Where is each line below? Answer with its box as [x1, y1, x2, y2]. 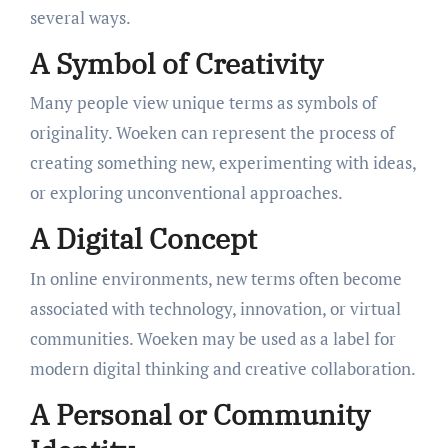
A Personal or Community [29, 395, 370, 433]
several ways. [29, 5, 131, 29]
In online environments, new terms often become [29, 266, 402, 290]
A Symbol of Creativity [29, 44, 323, 82]
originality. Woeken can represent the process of [29, 121, 395, 145]
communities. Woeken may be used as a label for [29, 326, 396, 350]
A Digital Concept [29, 220, 257, 258]
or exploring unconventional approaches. [29, 181, 343, 205]
